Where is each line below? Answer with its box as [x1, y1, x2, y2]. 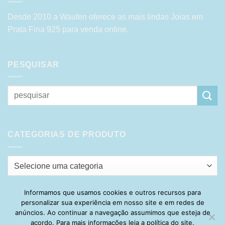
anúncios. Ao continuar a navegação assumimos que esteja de [15, 208, 210, 216]
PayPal [94, 198, 116, 207]
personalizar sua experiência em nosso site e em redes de [21, 198, 204, 206]
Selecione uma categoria [14, 161, 103, 170]
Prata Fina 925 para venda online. [8, 25, 129, 34]
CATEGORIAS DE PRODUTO [8, 130, 126, 139]
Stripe [122, 198, 141, 207]
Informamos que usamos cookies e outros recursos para [24, 188, 201, 196]
